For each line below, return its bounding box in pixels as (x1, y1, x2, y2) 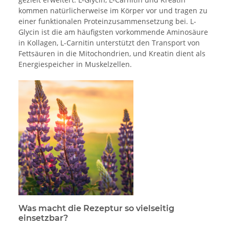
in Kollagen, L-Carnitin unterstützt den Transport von (18, 38, 200, 48)
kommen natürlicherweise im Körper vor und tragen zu (18, 6, 208, 16)
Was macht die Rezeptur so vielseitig (18, 203, 174, 214)
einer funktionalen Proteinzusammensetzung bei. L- (18, 16, 196, 27)
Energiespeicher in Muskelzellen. (18, 59, 132, 70)
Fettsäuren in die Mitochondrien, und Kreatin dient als (18, 49, 205, 59)
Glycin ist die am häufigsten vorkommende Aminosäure (18, 27, 208, 37)
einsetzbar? (18, 213, 68, 223)
